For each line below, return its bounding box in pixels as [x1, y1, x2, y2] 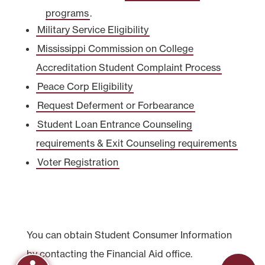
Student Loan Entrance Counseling [37, 118, 192, 130]
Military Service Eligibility [37, 23, 148, 35]
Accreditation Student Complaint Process [35, 61, 221, 73]
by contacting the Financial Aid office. [26, 247, 192, 260]
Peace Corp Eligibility [37, 80, 132, 92]
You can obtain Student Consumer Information [26, 228, 232, 241]
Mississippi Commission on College [37, 42, 193, 54]
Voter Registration [37, 156, 118, 168]
